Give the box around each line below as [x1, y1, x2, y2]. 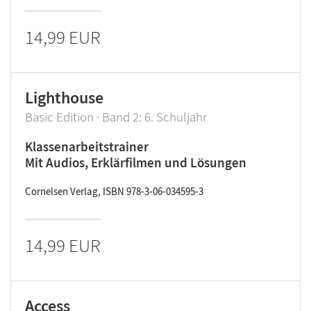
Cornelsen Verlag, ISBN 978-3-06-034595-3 [25, 185, 203, 198]
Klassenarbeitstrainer [25, 138, 149, 155]
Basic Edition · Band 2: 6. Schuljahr [25, 108, 207, 125]
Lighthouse [25, 87, 103, 108]
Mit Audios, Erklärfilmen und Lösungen [25, 154, 246, 171]
